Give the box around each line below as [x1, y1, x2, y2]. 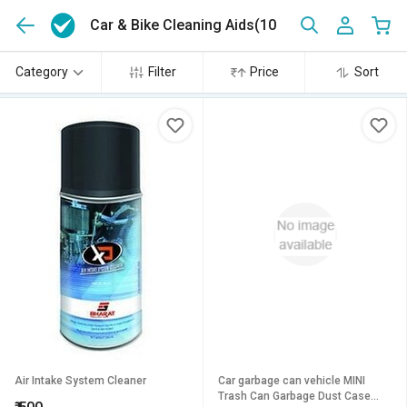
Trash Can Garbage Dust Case [218, 390, 371, 402]
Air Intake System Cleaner [15, 374, 146, 387]
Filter [148, 65, 176, 79]
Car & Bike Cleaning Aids [90, 16, 255, 34]
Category [15, 65, 68, 79]
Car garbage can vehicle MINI [218, 374, 343, 387]
